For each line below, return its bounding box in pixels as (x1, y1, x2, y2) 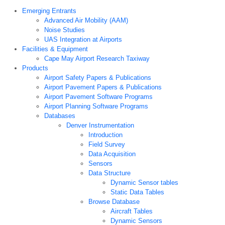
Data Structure (88, 169, 131, 177)
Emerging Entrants (22, 7, 76, 15)
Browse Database (88, 198, 140, 206)
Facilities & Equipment (22, 45, 88, 53)
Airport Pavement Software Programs (44, 93, 153, 101)
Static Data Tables (110, 188, 164, 196)
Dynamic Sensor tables (110, 179, 178, 187)
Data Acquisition (88, 150, 136, 158)
